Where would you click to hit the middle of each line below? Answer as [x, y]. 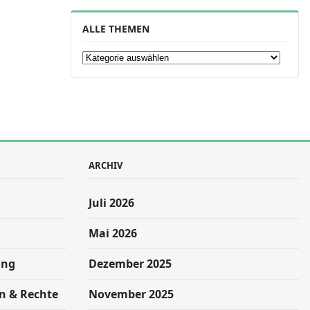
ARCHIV [106, 165]
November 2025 [131, 294]
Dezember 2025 [130, 264]
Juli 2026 [111, 203]
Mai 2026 [113, 233]
